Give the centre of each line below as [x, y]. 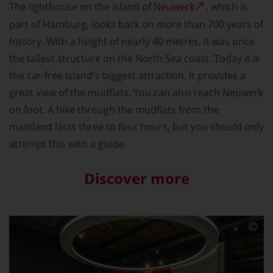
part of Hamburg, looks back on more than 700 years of [136, 25]
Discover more [136, 179]
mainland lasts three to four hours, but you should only [136, 127]
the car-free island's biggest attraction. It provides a [127, 76]
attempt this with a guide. [68, 144]
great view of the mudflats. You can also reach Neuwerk [136, 93]
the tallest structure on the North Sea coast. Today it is [135, 59]
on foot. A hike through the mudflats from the [114, 110]
